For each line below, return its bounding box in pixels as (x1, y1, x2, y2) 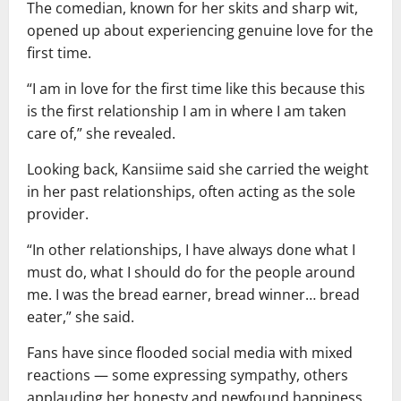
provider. (27, 204, 89, 225)
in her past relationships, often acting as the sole (27, 182, 355, 202)
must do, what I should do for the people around (27, 262, 355, 283)
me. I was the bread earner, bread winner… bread (27, 285, 360, 305)
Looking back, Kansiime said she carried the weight (27, 159, 369, 180)
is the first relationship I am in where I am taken (27, 101, 346, 122)
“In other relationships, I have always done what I (27, 240, 355, 260)
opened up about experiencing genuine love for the (27, 21, 373, 41)
